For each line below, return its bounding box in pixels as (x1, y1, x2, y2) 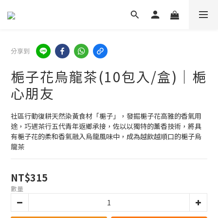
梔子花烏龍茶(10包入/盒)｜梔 (11, 67, 207, 86)
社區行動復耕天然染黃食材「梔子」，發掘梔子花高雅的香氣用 (11, 111, 201, 121)
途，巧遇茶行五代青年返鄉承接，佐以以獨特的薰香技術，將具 (11, 121, 201, 131)
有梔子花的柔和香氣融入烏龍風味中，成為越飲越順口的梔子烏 (11, 131, 201, 141)
